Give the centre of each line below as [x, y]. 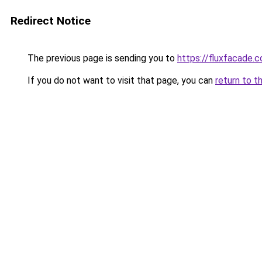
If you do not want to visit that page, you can [120, 80]
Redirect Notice [51, 21]
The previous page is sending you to [101, 58]
